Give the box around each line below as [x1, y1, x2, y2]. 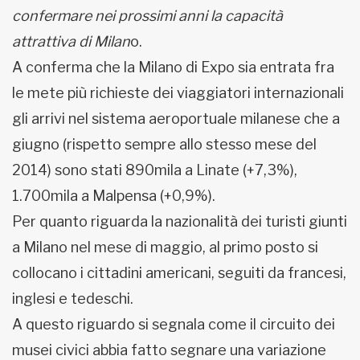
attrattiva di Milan [12, 32, 130, 50]
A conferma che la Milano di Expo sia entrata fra [12, 58, 334, 76]
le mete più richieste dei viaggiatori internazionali [12, 84, 344, 101]
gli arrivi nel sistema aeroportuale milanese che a [12, 109, 340, 127]
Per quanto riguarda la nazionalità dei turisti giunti [12, 212, 347, 230]
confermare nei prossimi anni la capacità [12, 6, 283, 24]
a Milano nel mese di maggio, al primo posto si [12, 238, 318, 256]
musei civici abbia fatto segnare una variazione [12, 341, 326, 358]
